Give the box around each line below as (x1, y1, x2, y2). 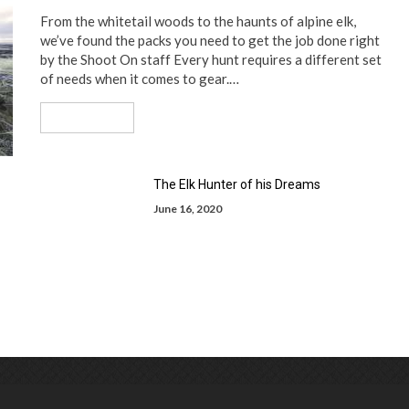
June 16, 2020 (153, 202, 222, 215)
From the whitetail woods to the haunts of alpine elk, (40, 13, 356, 29)
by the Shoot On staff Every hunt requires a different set (40, 51, 382, 68)
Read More (53, 110, 109, 124)
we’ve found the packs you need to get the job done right (40, 32, 380, 48)
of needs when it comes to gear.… (40, 70, 239, 87)
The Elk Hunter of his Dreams (153, 177, 320, 192)
